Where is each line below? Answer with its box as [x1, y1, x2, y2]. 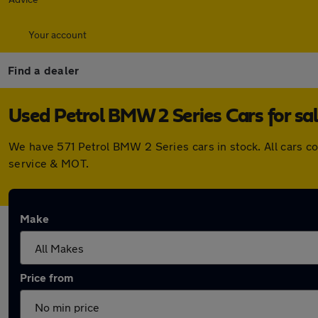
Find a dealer [8, 63, 79, 77]
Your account [28, 28, 87, 40]
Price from [20, 270, 73, 284]
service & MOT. [9, 156, 89, 170]
